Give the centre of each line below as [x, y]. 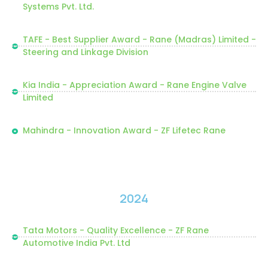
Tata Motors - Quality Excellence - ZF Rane [115, 230]
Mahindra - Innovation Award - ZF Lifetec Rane [124, 130]
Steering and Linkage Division [85, 52]
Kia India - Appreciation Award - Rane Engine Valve [134, 85]
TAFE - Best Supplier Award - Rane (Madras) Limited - [139, 39]
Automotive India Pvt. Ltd [76, 243]
